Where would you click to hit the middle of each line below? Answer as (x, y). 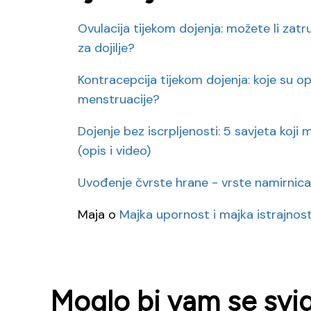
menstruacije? (119, 99)
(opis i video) (114, 150)
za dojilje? (106, 48)
